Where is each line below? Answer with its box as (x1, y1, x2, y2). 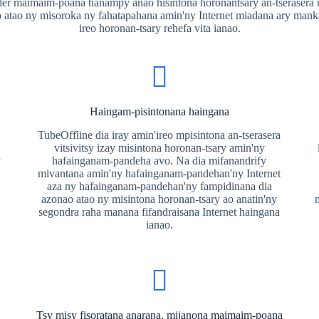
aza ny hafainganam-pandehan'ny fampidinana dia (46, 180, 272, 192)
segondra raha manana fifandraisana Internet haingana (38, 206, 281, 218)
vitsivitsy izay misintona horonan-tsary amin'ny (53, 142, 265, 154)
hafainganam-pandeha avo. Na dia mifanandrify (52, 155, 267, 167)
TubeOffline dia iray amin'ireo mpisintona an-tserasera (38, 129, 281, 141)
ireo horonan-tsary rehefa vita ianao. (78, 22, 241, 34)
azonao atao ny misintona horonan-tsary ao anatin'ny (41, 193, 278, 205)
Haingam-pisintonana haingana (89, 105, 229, 117)
